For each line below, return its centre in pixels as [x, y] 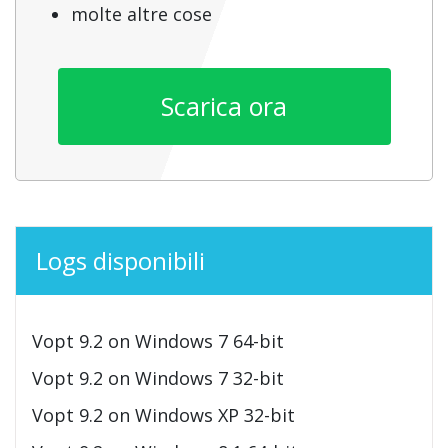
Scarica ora [224, 105]
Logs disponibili [120, 260]
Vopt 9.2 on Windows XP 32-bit [163, 414]
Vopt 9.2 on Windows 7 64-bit [158, 340]
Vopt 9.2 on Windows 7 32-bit [158, 377]
